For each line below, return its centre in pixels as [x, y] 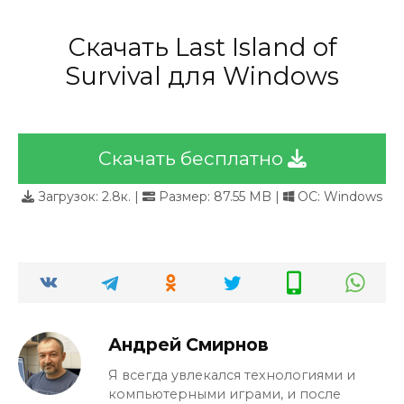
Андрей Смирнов [188, 345]
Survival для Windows [202, 77]
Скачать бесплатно [193, 159]
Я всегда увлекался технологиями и [232, 376]
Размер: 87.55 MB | [217, 197]
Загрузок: [68, 197]
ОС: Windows [338, 197]
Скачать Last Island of [202, 48]
